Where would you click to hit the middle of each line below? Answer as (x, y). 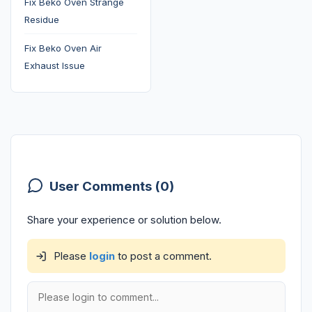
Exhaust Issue (54, 66)
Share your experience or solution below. (124, 219)
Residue (41, 20)
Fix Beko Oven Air (63, 48)
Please (70, 256)
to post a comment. (163, 256)
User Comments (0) (111, 187)
